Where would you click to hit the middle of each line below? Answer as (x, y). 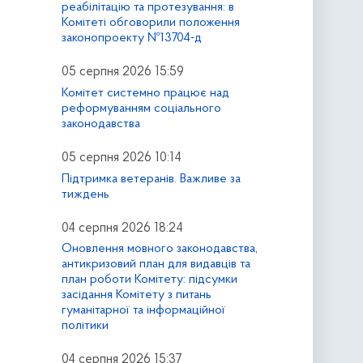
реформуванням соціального (141, 108)
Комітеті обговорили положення (150, 22)
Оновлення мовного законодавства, (159, 249)
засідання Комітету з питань (136, 295)
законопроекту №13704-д (131, 38)
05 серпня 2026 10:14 (121, 158)
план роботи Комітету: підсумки (149, 280)
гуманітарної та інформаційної (143, 311)
